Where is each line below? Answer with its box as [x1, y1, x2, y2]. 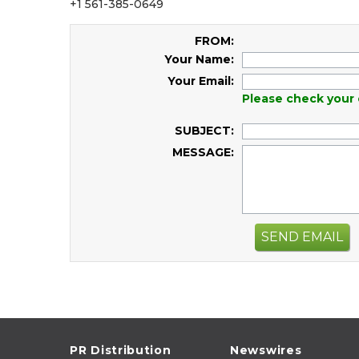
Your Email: [167, 74, 234, 88]
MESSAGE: [172, 145, 234, 159]
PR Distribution [70, 342, 171, 357]
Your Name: [164, 52, 234, 67]
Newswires [230, 342, 302, 357]
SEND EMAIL [261, 228, 343, 244]
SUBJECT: [175, 123, 234, 138]
